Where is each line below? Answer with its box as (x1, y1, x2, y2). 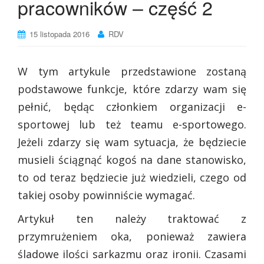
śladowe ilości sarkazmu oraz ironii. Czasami (18, 247, 246, 262)
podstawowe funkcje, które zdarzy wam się (18, 82, 246, 97)
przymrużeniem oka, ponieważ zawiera (18, 229, 246, 244)
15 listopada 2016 (29, 28, 90, 40)
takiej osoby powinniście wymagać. (18, 188, 195, 203)
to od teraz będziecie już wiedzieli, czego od (18, 170, 246, 185)
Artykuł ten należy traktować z (18, 212, 246, 226)
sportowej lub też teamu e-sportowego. (18, 117, 246, 132)
